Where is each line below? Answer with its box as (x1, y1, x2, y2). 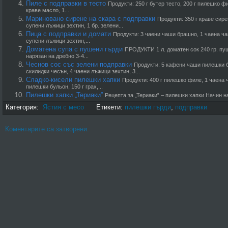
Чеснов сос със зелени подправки (26, 61, 132, 68)
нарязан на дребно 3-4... (26, 53, 89, 61)
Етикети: (84, 103, 125, 111)
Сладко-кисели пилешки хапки (26, 76, 120, 83)
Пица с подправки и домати (26, 30, 111, 38)
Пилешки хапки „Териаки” (26, 91, 103, 99)
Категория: (6, 103, 43, 111)
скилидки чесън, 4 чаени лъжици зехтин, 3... (26, 68, 140, 76)
